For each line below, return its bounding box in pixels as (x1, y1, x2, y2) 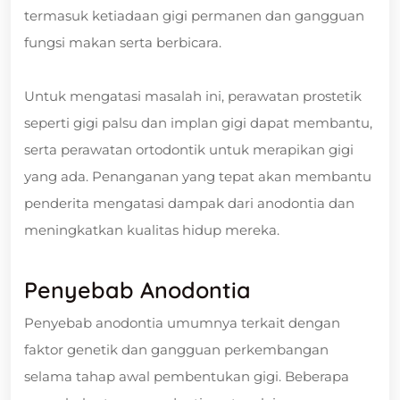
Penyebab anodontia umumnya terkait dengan (24, 313, 340, 331)
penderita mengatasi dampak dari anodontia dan (24, 194, 354, 212)
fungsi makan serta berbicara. (24, 33, 221, 51)
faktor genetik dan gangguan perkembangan (24, 340, 329, 358)
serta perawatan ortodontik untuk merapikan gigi (24, 140, 354, 158)
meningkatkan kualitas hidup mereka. (24, 221, 279, 238)
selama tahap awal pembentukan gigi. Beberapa (24, 367, 349, 385)
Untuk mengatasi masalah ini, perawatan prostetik (24, 87, 362, 104)
